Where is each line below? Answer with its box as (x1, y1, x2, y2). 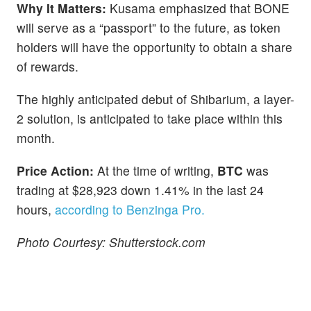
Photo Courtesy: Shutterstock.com (17, 233, 205, 251)
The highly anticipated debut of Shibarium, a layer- (17, 90, 294, 108)
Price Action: (17, 162, 97, 180)
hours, (17, 201, 55, 219)
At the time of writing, (97, 162, 217, 180)
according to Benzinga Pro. (55, 201, 205, 219)
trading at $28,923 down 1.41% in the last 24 (17, 181, 264, 199)
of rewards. (17, 57, 78, 75)
